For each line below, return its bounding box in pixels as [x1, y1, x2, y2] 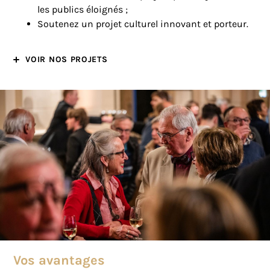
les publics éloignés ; [37, 4, 128, 16]
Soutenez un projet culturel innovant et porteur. [37, 18, 249, 30]
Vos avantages [13, 253, 105, 269]
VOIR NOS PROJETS [25, 54, 108, 65]
